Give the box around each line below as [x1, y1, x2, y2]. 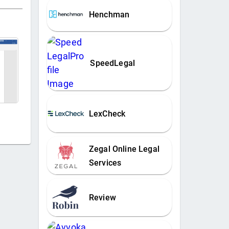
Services [88, 157, 122, 168]
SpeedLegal [90, 58, 135, 68]
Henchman [88, 10, 130, 20]
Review [88, 193, 116, 203]
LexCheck [88, 109, 126, 119]
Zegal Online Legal [88, 144, 159, 154]
